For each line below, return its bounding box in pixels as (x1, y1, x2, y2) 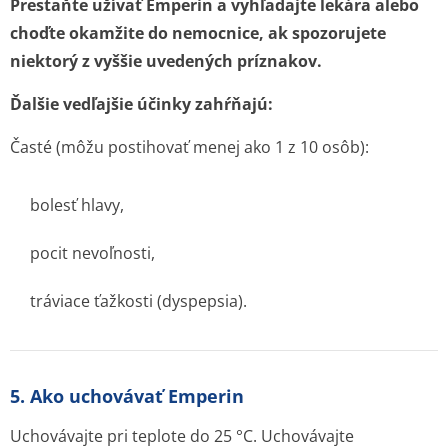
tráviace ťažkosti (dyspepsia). (30, 290, 247, 312)
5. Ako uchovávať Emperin (10, 384, 244, 408)
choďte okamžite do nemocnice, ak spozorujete (10, 22, 386, 44)
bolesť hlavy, (30, 194, 124, 216)
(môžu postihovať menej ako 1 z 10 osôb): (52, 136, 369, 158)
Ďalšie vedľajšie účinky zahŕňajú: (10, 93, 273, 115)
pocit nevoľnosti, (30, 242, 155, 264)
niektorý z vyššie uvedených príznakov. (10, 50, 322, 72)
